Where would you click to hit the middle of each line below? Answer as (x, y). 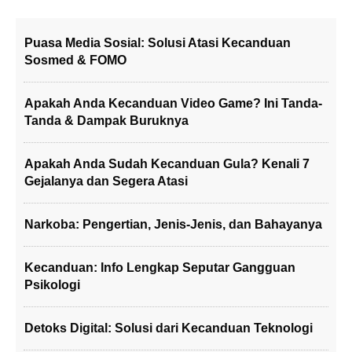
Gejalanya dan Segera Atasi (106, 181)
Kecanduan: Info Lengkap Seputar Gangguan (160, 268)
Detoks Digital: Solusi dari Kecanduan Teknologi (169, 328)
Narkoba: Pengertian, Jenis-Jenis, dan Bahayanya (173, 224)
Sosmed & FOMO (75, 60)
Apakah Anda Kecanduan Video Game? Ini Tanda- (173, 103)
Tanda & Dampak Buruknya (106, 121)
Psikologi (52, 285)
